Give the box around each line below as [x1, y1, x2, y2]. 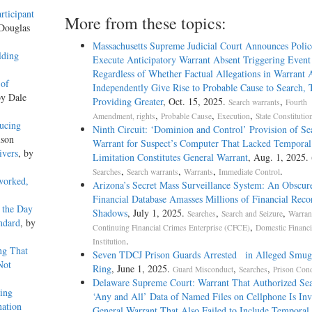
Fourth [285, 96, 307, 107]
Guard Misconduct [172, 263, 233, 274]
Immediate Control [218, 166, 280, 177]
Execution [217, 110, 250, 121]
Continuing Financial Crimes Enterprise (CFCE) [92, 221, 250, 233]
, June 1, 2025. [111, 261, 173, 275]
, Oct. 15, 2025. [162, 94, 228, 108]
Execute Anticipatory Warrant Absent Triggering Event [92, 52, 311, 66]
